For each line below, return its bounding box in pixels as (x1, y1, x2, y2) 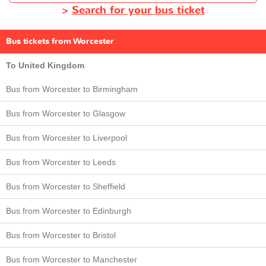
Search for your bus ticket (71, 2, 205, 18)
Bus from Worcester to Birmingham (6, 84, 138, 94)
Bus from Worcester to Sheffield (6, 181, 125, 191)
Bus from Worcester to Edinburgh (6, 205, 131, 216)
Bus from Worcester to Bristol (6, 230, 116, 240)
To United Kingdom (6, 60, 84, 70)
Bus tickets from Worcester (6, 35, 114, 47)
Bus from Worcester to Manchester (6, 254, 137, 264)
